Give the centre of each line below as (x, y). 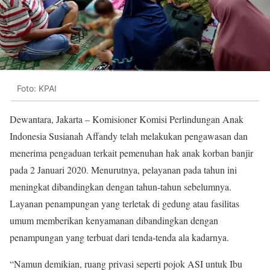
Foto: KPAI (37, 88)
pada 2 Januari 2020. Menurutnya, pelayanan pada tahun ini (123, 170)
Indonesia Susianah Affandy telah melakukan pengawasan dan (129, 136)
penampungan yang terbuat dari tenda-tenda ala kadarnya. (119, 237)
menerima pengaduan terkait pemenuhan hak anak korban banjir (131, 153)
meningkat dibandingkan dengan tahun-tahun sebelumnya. (121, 187)
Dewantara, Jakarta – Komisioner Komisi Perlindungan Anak (127, 119)
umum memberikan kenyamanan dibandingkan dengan (114, 221)
